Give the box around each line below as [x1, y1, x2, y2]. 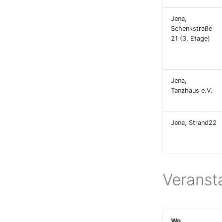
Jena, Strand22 [171, 119, 217, 126]
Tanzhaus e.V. [171, 87, 213, 94]
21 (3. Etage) [171, 35, 210, 42]
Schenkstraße [171, 25, 212, 32]
